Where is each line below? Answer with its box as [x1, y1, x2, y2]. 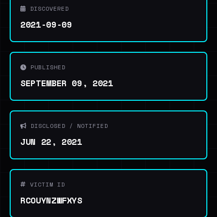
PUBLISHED [27, 63, 65, 71]
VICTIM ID [26, 180, 65, 188]
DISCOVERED [26, 4, 69, 13]
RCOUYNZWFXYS [20, 194, 82, 206]
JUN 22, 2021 [20, 135, 82, 148]
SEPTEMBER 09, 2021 [20, 77, 113, 89]
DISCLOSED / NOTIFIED [27, 122, 108, 130]
